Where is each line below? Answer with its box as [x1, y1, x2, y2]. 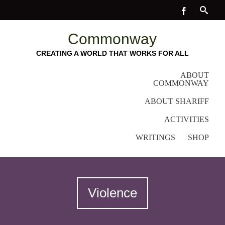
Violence [87, 185, 137, 200]
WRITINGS [135, 133, 175, 142]
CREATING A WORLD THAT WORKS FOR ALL [36, 49, 189, 57]
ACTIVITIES [164, 115, 209, 124]
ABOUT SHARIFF [144, 97, 209, 105]
